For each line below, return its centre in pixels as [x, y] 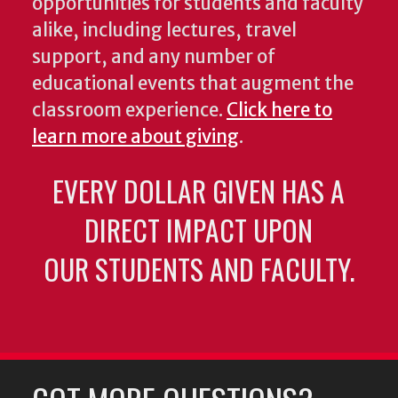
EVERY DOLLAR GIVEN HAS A [199, 191]
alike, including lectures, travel [164, 31]
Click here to [279, 111]
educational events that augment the [193, 84]
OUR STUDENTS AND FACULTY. [199, 269]
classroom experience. [129, 111]
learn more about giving [135, 137]
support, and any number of [154, 57]
